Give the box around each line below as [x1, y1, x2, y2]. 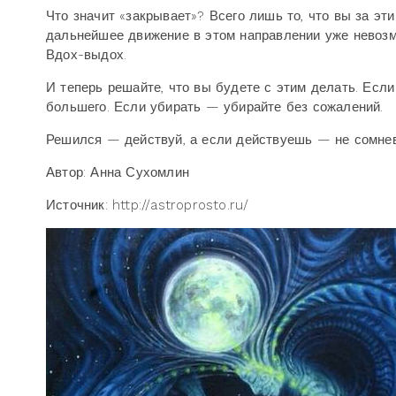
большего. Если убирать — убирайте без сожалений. [46, 99, 384, 115]
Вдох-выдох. [46, 47, 127, 63]
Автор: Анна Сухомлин [46, 164, 189, 180]
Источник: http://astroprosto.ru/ [46, 197, 249, 213]
